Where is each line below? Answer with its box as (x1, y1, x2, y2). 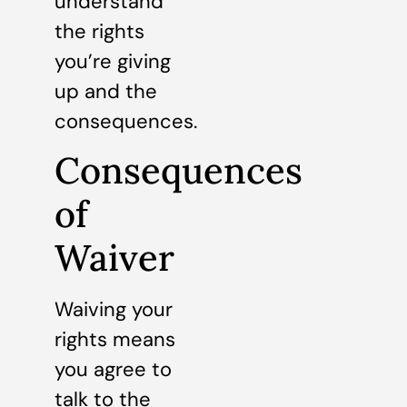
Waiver (55, 234, 174, 282)
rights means (55, 326, 175, 353)
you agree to (55, 356, 172, 383)
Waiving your (55, 296, 173, 323)
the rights (55, 18, 144, 45)
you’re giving (55, 48, 171, 75)
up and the (55, 78, 157, 105)
